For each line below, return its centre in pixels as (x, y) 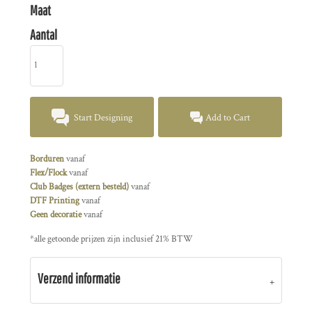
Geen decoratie (56, 214)
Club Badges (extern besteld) (79, 187)
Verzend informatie (79, 278)
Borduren (47, 159)
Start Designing (103, 117)
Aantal (44, 34)
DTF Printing (55, 201)
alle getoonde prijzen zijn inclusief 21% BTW (114, 239)
